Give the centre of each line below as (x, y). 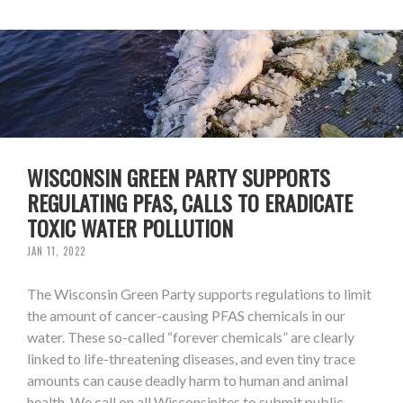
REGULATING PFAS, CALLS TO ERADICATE (190, 203)
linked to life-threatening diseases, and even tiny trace (191, 359)
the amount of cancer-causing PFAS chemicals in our (186, 316)
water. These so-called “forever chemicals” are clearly (191, 337)
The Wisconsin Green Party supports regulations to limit (199, 294)
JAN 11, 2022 (56, 251)
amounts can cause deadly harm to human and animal (188, 381)
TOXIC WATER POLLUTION (130, 228)
